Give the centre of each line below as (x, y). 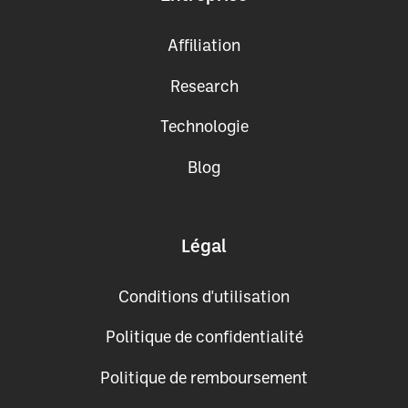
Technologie (204, 128)
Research (204, 87)
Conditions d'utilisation (204, 297)
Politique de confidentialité (204, 338)
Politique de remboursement (204, 378)
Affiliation (204, 47)
